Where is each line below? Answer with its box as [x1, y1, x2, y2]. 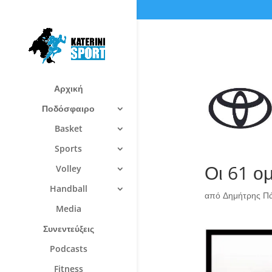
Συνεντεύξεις [42, 222, 94, 234]
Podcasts [49, 242, 87, 254]
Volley [55, 162, 81, 174]
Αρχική [53, 82, 83, 94]
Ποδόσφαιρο [42, 102, 95, 114]
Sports [55, 142, 82, 154]
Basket [54, 122, 83, 134]
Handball [49, 182, 87, 194]
